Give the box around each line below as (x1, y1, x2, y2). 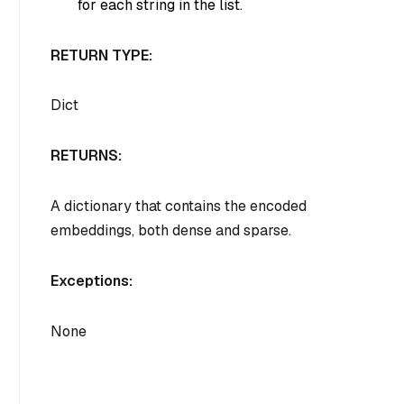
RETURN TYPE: (50, 45, 152, 65)
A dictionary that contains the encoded (50, 196, 307, 216)
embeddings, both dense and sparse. (50, 220, 291, 240)
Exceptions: (50, 271, 133, 290)
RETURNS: (50, 146, 122, 166)
